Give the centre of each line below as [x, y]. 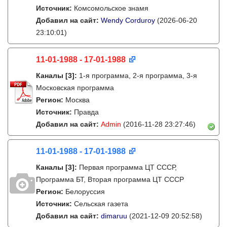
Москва [78, 100]
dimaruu [114, 216]
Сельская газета [101, 204]
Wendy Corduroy [128, 20]
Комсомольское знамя [111, 8]
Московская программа [75, 88]
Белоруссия [85, 192]
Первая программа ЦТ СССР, [128, 167]
